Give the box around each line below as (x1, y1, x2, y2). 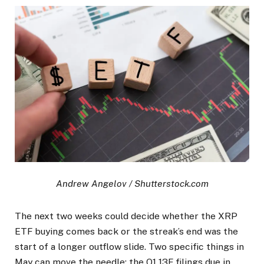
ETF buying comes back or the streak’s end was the (15, 226, 238, 237)
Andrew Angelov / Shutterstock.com (55, 178, 209, 190)
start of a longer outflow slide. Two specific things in (15, 241, 244, 253)
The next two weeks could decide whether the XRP (15, 210, 237, 222)
